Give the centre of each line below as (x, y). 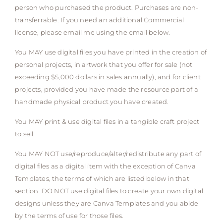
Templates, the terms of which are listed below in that (102, 179)
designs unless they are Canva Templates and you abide (107, 203)
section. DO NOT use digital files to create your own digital (109, 191)
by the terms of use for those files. (69, 216)
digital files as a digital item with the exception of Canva (105, 166)
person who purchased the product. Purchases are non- (107, 8)
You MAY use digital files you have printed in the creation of (111, 52)
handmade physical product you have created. (92, 102)
